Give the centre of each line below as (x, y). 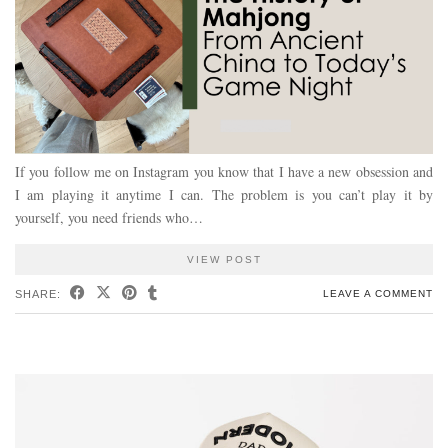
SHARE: (40, 294)
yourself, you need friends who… (109, 218)
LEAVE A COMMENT (378, 294)
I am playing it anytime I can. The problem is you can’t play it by (224, 195)
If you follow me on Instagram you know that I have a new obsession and (224, 172)
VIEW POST (224, 260)
